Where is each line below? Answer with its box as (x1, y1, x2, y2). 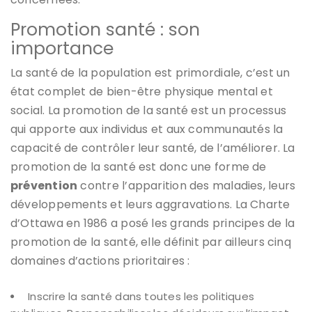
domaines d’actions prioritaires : (10, 252, 190, 269)
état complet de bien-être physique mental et (10, 83, 273, 100)
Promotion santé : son (10, 17, 200, 42)
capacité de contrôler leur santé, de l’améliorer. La (10, 139, 295, 156)
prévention (10, 177, 78, 194)
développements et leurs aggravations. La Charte (10, 196, 290, 212)
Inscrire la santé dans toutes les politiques (28, 288, 255, 304)
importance (10, 36, 114, 61)
